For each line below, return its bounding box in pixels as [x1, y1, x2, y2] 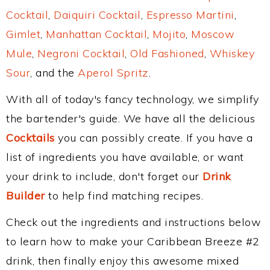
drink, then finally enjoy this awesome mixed [6, 254, 239, 268]
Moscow [191, 27, 234, 41]
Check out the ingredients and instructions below [6, 215, 261, 229]
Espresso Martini [146, 8, 234, 22]
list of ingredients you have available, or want [6, 150, 244, 164]
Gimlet [6, 27, 40, 41]
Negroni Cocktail [37, 46, 125, 60]
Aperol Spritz [78, 66, 149, 80]
